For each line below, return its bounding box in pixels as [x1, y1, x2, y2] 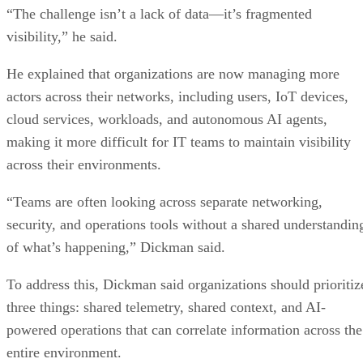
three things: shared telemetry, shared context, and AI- [6, 298, 326, 315]
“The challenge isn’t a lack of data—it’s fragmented [6, 5, 312, 22]
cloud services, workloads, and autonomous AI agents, [6, 110, 327, 127]
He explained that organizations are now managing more [6, 65, 340, 82]
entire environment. [6, 344, 122, 361]
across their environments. [6, 156, 161, 173]
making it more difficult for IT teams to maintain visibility [6, 133, 351, 150]
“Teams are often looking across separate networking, [6, 193, 322, 210]
